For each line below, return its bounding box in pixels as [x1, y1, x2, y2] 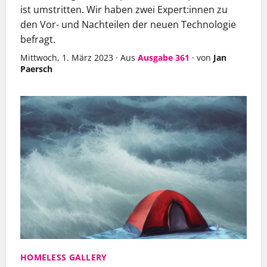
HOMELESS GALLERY [20, 252, 107, 263]
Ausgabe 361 [138, 52, 190, 64]
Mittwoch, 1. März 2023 [20, 52, 113, 64]
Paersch [20, 63, 52, 75]
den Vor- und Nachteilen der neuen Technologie [20, 18, 236, 32]
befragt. [20, 33, 55, 46]
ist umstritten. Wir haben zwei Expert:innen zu [20, 3, 228, 17]
